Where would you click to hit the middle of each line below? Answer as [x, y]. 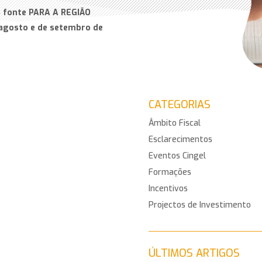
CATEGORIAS [179, 105]
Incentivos [168, 189]
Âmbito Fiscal [174, 123]
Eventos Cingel [177, 156]
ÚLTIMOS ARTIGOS [194, 254]
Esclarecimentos [180, 140]
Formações [170, 173]
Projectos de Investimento [199, 205]
